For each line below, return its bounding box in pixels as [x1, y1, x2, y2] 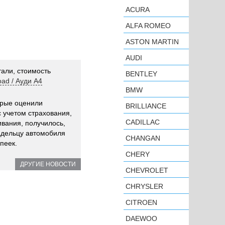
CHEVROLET [126, 166, 168, 174]
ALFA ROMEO [126, 22, 171, 30]
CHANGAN [126, 134, 160, 142]
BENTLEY [126, 70, 157, 78]
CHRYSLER [126, 182, 163, 190]
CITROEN [126, 198, 157, 206]
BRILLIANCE [126, 102, 166, 110]
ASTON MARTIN [126, 38, 179, 46]
